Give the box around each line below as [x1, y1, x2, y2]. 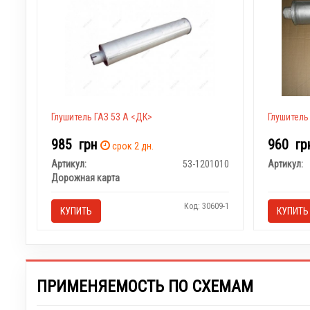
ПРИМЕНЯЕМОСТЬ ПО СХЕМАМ [37, 276, 253, 296]
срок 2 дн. [109, 140, 154, 152]
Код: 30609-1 [183, 201, 229, 211]
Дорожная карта [51, 172, 120, 183]
